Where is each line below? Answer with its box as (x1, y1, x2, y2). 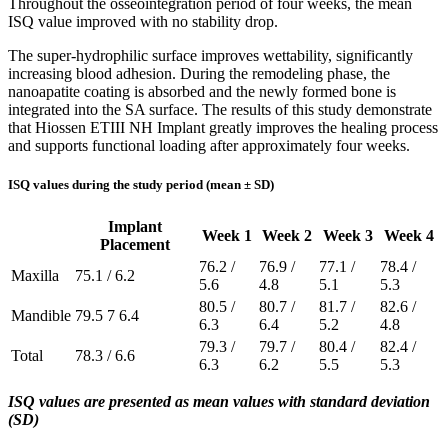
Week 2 (262, 227, 312, 245)
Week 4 (383, 227, 434, 245)
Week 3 (322, 227, 373, 245)
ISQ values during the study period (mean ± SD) (8, 177, 274, 193)
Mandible (11, 307, 71, 325)
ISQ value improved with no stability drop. (8, 13, 278, 31)
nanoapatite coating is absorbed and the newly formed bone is (8, 83, 396, 101)
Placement (100, 236, 170, 254)
